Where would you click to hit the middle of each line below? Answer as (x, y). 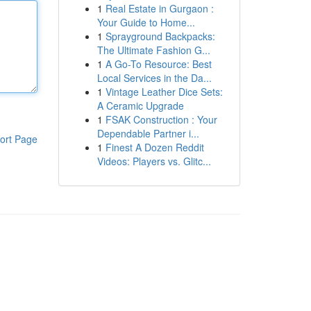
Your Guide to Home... (146, 22)
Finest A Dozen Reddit (154, 147)
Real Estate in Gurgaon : (159, 8)
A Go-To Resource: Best (158, 64)
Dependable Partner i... (148, 133)
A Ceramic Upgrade (140, 106)
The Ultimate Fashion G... (153, 50)
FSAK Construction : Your (161, 119)
